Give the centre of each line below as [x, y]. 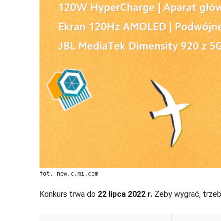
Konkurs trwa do [69, 194]
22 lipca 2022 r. [126, 194]
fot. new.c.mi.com [69, 174]
